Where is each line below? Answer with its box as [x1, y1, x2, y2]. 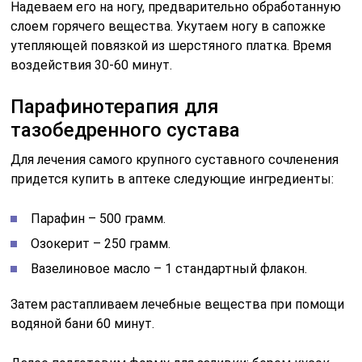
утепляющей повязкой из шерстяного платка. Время [11, 37, 332, 53]
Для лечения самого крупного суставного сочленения [11, 151, 339, 167]
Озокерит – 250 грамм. [31, 235, 171, 251]
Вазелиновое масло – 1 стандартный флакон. [31, 260, 308, 276]
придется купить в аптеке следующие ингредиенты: [11, 170, 335, 187]
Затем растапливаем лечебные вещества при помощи [11, 296, 345, 312]
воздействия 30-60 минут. [11, 57, 173, 73]
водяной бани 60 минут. [11, 315, 155, 331]
